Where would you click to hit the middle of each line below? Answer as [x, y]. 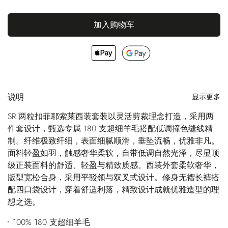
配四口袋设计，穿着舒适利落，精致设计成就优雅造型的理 [113, 189]
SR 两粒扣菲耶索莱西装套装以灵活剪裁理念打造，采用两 [111, 116]
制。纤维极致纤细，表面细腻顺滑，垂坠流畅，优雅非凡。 [113, 140]
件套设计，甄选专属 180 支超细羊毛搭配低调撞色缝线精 [110, 128]
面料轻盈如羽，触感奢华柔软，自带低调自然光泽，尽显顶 [113, 153]
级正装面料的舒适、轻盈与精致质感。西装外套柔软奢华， [113, 165]
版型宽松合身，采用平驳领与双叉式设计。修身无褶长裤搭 [113, 177]
